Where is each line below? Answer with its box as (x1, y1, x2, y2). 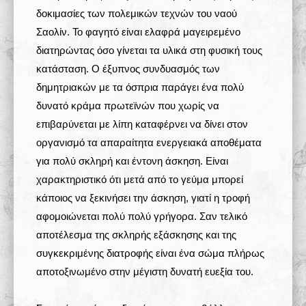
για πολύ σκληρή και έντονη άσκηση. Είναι (36, 155, 228, 167)
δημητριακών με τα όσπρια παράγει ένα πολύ (36, 81, 244, 93)
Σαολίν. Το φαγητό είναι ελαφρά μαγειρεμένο (36, 26, 240, 38)
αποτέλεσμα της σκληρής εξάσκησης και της (36, 229, 236, 240)
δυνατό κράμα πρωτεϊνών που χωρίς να (36, 100, 219, 111)
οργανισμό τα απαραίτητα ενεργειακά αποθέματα (36, 137, 262, 148)
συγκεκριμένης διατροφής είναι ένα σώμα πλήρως (36, 247, 264, 259)
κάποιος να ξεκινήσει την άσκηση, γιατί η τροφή (36, 192, 250, 204)
